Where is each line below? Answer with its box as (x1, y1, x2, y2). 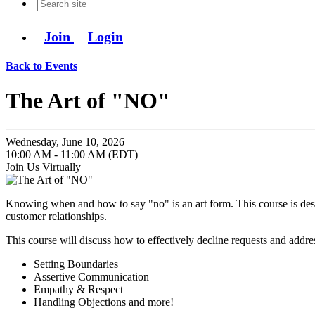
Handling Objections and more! (34, 296, 174, 309)
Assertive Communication (34, 271, 149, 283)
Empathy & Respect (34, 283, 123, 296)
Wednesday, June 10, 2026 (6, 136, 124, 148)
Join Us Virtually (6, 161, 81, 174)
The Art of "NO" (6, 87, 170, 113)
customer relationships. (6, 210, 107, 223)
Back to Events (6, 60, 77, 72)
